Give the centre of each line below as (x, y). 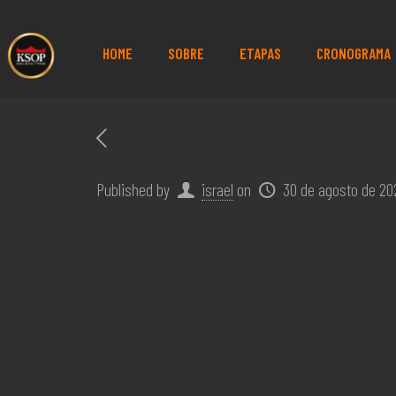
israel (217, 189)
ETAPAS (260, 53)
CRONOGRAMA (353, 53)
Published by (133, 189)
